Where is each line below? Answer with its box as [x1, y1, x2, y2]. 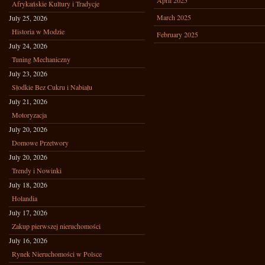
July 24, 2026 [9, 41, 47, 50]
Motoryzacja [12, 110, 47, 119]
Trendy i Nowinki [12, 166, 62, 175]
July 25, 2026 [9, 13, 47, 22]
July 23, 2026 [9, 69, 47, 78]
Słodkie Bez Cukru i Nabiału [12, 82, 92, 92]
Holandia [12, 193, 37, 203]
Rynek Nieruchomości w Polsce [12, 249, 102, 258]
